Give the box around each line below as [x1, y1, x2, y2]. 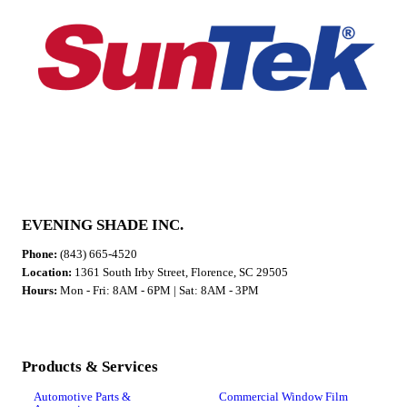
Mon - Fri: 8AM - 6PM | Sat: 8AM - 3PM [57, 283, 259, 298]
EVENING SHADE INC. [22, 216, 184, 234]
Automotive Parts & [33, 390, 131, 404]
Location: [22, 265, 72, 280]
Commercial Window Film [218, 390, 348, 404]
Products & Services [22, 358, 158, 376]
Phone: [22, 247, 60, 262]
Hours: [22, 283, 57, 298]
